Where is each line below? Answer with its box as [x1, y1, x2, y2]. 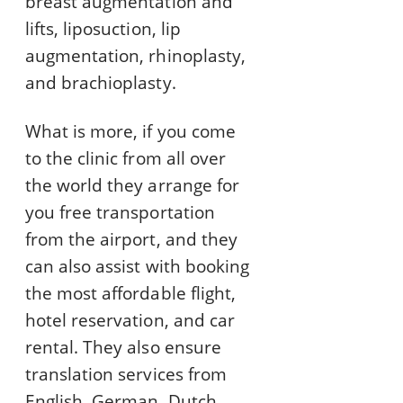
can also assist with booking [25, 255, 249, 279]
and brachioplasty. [25, 71, 176, 95]
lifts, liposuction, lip [25, 17, 181, 41]
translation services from [25, 363, 227, 387]
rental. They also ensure [25, 336, 221, 360]
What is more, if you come [25, 120, 236, 144]
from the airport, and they [25, 228, 237, 252]
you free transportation [25, 201, 215, 225]
